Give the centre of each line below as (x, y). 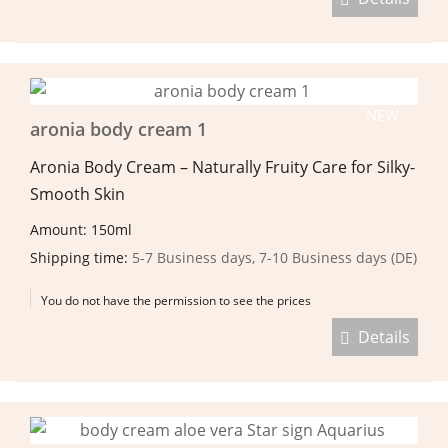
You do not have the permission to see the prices (176, 300)
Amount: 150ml (83, 229)
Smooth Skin (77, 193)
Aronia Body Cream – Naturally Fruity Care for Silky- (222, 166)
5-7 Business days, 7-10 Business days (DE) (274, 257)
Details (380, 336)
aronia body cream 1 (118, 128)
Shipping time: (81, 257)
